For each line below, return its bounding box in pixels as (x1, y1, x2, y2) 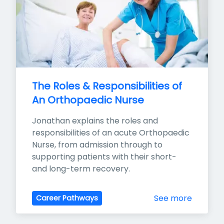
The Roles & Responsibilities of (32, 79, 182, 93)
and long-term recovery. (32, 163, 130, 175)
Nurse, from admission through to (32, 139, 162, 151)
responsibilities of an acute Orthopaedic (32, 127, 189, 139)
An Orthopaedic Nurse (32, 93, 144, 107)
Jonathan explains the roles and (32, 115, 158, 127)
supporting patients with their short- (32, 151, 176, 163)
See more (154, 192, 192, 204)
